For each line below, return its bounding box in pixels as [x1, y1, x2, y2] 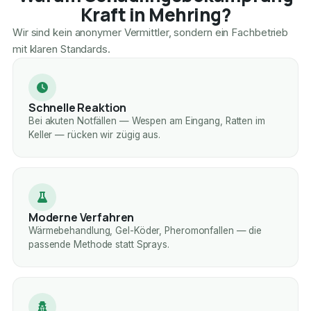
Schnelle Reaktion [28, 100, 127, 116]
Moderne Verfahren [28, 210, 135, 226]
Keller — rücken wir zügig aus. [28, 129, 160, 141]
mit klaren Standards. [12, 42, 110, 56]
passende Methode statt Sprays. [28, 239, 169, 251]
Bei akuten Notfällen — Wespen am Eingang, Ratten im [28, 115, 265, 127]
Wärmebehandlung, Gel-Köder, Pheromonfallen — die [28, 225, 262, 237]
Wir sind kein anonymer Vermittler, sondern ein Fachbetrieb [12, 26, 289, 40]
